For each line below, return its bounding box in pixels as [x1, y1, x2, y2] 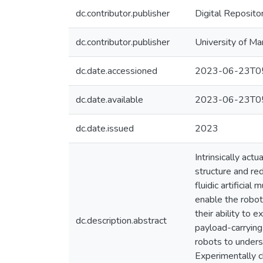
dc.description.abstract [76, 214, 167, 227]
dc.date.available [76, 93, 143, 106]
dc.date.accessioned [76, 65, 157, 77]
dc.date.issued [76, 122, 134, 135]
